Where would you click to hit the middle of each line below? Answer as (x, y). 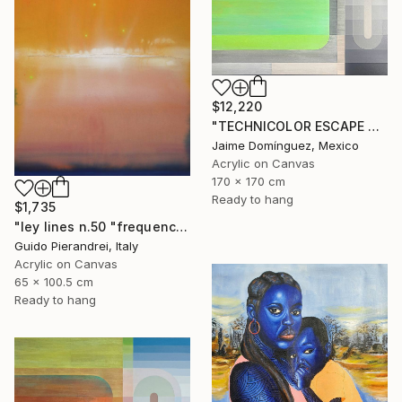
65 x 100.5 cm (54, 281)
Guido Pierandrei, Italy (76, 245)
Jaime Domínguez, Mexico (285, 145)
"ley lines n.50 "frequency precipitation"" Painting (182, 226)
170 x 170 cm (249, 181)
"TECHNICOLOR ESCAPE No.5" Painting (374, 126)
